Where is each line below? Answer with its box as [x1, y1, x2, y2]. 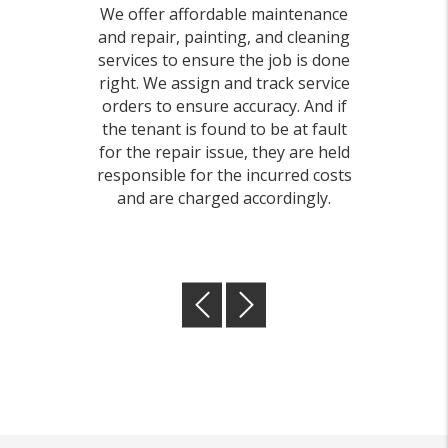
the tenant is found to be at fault [101, 118, 347, 140]
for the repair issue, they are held [98, 141, 350, 163]
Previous [208, 282, 331, 324]
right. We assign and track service [98, 72, 350, 94]
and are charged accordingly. [117, 187, 331, 209]
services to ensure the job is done [98, 49, 350, 71]
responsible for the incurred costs [96, 164, 352, 186]
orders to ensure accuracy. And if [101, 95, 347, 117]
